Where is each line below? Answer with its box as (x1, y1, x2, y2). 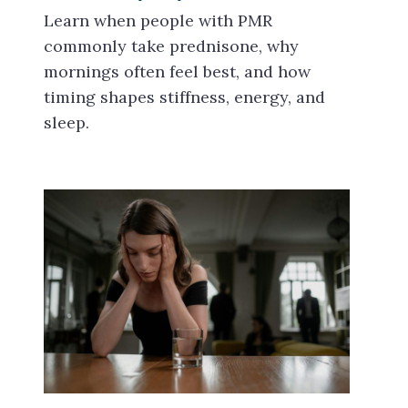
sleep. (44, 112, 89, 133)
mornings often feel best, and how (44, 61, 311, 82)
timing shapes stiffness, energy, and (44, 87, 325, 107)
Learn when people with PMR (44, 10, 272, 31)
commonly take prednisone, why (44, 36, 299, 56)
